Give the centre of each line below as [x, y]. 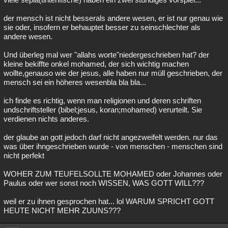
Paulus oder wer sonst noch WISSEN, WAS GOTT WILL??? [104, 183]
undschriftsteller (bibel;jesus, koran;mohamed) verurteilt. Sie [103, 110]
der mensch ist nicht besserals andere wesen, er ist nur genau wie [113, 18]
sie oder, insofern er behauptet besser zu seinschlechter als [102, 27]
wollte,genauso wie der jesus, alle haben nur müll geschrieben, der [113, 73]
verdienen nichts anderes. [46, 119]
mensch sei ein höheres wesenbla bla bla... [75, 82]
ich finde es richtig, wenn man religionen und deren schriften [102, 101]
